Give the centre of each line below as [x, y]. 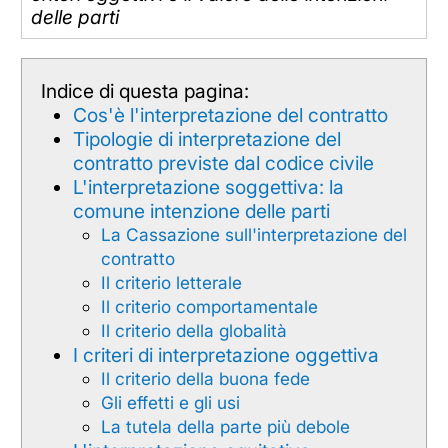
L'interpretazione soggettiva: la [208, 186]
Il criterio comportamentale [209, 306]
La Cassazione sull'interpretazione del [253, 234]
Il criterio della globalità [193, 330]
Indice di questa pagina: [144, 90]
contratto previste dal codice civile [223, 162]
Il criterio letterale [171, 282]
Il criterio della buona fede [205, 378]
